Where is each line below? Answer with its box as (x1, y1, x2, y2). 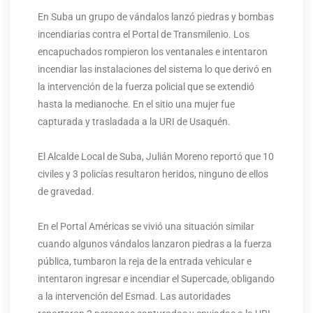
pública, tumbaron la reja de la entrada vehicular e (37, 255, 252, 267)
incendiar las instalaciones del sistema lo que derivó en (37, 63, 272, 75)
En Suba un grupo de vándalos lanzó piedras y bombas (37, 10, 274, 22)
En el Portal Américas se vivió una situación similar (37, 220, 254, 232)
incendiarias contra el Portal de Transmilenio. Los (37, 28, 249, 40)
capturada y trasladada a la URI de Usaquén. (37, 115, 231, 127)
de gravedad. (37, 185, 94, 197)
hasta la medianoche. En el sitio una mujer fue (37, 98, 235, 110)
